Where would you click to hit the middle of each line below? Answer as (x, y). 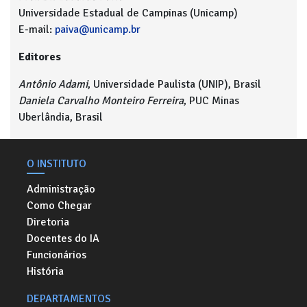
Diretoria (48, 222)
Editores (40, 57)
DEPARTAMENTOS (69, 299)
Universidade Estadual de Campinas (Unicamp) (128, 13)
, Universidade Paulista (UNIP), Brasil (174, 84)
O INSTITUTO (57, 164)
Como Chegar (59, 206)
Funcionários (57, 255)
